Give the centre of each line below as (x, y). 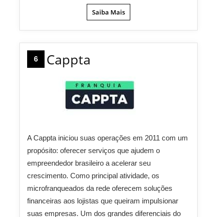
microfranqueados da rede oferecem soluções (100, 188)
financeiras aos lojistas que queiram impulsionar (103, 201)
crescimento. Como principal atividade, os (93, 176)
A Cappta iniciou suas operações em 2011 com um (108, 138)
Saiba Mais (108, 12)
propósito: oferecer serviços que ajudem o (93, 151)
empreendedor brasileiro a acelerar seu (89, 163)
